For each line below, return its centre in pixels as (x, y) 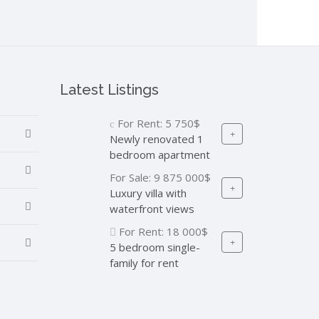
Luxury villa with (148, 193)
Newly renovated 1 (156, 139)
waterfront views (152, 209)
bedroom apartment (159, 155)
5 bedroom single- (155, 247)
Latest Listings (109, 90)
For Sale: (131, 177)
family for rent (144, 263)
